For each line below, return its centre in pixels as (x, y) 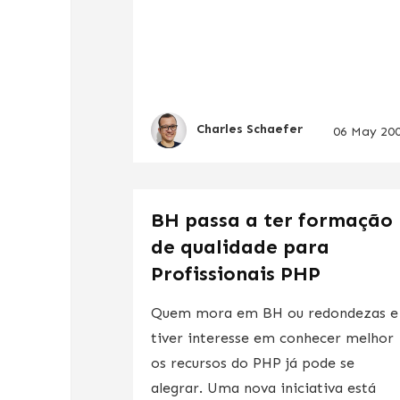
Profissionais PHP (236, 273)
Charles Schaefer (250, 129)
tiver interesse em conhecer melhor (273, 337)
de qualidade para (241, 246)
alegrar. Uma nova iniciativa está (264, 387)
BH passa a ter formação (272, 220)
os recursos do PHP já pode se (253, 362)
